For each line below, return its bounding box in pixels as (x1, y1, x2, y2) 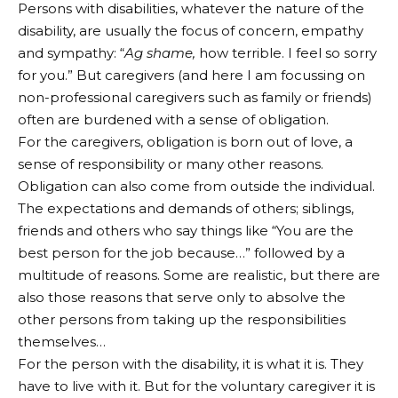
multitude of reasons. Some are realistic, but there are (18, 266, 380, 283)
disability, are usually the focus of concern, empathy (18, 21, 363, 39)
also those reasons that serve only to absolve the (18, 288, 346, 306)
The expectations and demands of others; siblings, (18, 199, 354, 217)
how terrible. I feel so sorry (195, 44, 377, 61)
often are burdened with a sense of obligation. (18, 110, 329, 128)
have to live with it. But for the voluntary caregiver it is (18, 377, 375, 394)
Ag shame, (124, 44, 195, 61)
